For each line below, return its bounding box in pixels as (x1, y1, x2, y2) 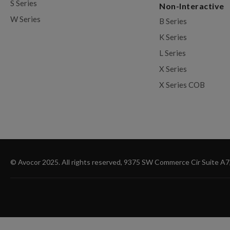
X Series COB (159, 80, 205, 89)
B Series (159, 16, 187, 26)
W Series (10, 14, 41, 24)
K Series (159, 32, 187, 42)
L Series (159, 48, 186, 57)
